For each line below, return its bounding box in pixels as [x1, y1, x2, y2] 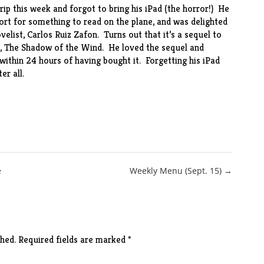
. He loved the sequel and [101, 41, 204, 54]
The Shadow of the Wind [4, 41, 102, 54]
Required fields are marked [18, 233, 128, 246]
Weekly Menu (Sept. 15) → [130, 165, 233, 176]
